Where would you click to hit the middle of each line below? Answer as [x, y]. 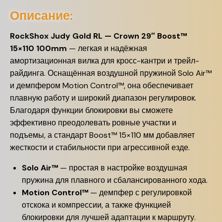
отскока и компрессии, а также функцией [96, 205]
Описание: [41, 16]
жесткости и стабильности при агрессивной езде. [100, 147]
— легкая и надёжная [107, 48]
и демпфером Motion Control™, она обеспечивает [102, 85]
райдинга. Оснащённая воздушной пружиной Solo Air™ [111, 73]
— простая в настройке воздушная [123, 168]
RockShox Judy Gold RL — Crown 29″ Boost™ [98, 36]
